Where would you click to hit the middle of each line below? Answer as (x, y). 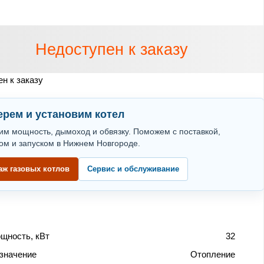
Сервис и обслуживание (133, 169)
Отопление (213, 254)
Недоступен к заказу (111, 49)
